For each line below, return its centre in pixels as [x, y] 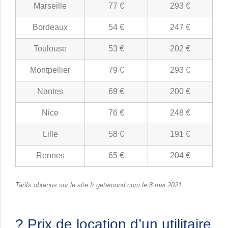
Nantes [50, 92]
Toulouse [50, 49]
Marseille [50, 6]
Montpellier [50, 70]
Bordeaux [50, 27]
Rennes [50, 156]
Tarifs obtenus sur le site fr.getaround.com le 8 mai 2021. [99, 185]
